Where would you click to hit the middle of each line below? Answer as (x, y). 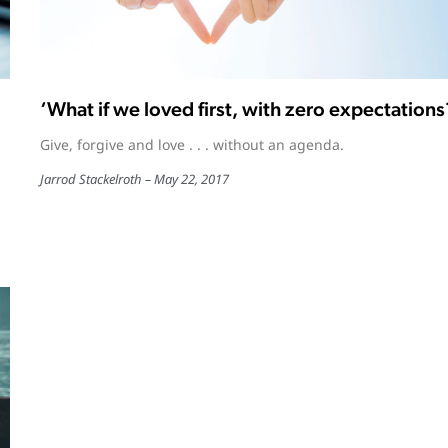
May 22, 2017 (191, 178)
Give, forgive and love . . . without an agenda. (191, 144)
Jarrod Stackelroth (90, 178)
